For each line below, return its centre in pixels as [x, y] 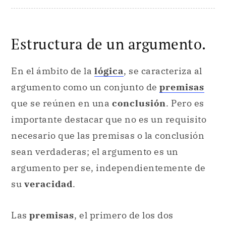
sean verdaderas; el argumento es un [95, 152]
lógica [109, 71]
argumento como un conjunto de [85, 87]
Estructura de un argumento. [109, 44]
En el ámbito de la [51, 71]
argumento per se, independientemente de [108, 168]
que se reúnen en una [60, 103]
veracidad [48, 184]
